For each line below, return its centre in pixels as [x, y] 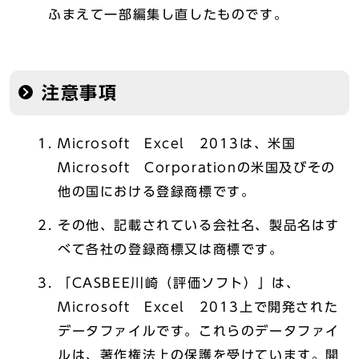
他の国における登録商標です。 [157, 192]
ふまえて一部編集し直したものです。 [168, 14]
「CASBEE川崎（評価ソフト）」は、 [179, 283]
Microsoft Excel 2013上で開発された [198, 307]
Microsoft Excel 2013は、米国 [177, 143]
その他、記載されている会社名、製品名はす [199, 225]
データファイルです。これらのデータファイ [199, 331]
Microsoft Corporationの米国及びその [197, 167]
